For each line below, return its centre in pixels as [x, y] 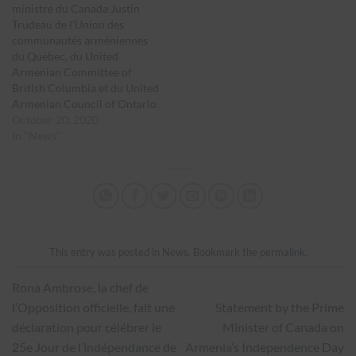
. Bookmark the [224, 252]
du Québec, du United [65, 56]
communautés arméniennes [80, 40]
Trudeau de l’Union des [68, 24]
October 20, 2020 [55, 119]
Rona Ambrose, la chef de [80, 288]
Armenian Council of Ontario [84, 103]
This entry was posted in [105, 252]
